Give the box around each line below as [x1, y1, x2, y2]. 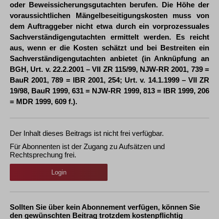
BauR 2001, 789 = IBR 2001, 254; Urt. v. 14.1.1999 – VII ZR [10, 76, 209, 84]
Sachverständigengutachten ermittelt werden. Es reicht [10, 33, 209, 41]
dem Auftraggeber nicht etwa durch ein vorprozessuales [10, 22, 209, 30]
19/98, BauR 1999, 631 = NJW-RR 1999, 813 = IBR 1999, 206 [10, 87, 209, 95]
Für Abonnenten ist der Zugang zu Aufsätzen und [10, 142, 165, 151]
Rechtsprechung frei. [10, 151, 76, 159]
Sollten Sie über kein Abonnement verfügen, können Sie [10, 203, 200, 211]
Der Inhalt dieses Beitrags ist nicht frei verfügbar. [10, 129, 164, 137]
